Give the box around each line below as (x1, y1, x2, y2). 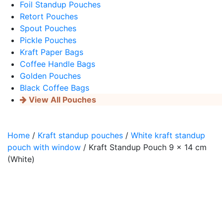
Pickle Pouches (20, 35, 76, 45)
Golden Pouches (20, 71, 81, 81)
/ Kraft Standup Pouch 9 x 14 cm (81, 142, 207, 152)
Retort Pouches (20, 11, 78, 21)
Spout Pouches (20, 23, 76, 33)
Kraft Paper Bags (20, 47, 83, 57)
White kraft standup (131, 130, 205, 140)
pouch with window (7, 142, 81, 152)
